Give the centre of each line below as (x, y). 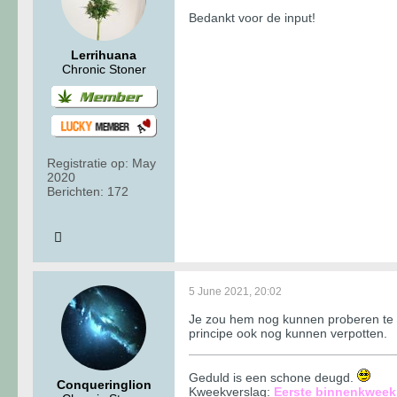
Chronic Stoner (104, 70)
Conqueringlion (104, 384)
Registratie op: (88, 163)
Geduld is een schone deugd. (273, 377)
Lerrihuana (104, 55)
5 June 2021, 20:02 (235, 291)
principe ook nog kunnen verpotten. (288, 333)
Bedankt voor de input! (252, 18)
